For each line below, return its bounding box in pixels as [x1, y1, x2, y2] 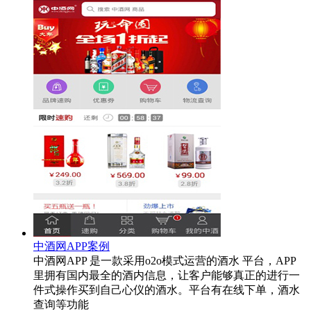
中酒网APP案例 [33, 239, 110, 252]
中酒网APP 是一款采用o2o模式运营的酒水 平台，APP [33, 254, 296, 267]
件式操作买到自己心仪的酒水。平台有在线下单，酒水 [33, 283, 300, 296]
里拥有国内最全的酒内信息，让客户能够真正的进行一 [33, 269, 300, 281]
